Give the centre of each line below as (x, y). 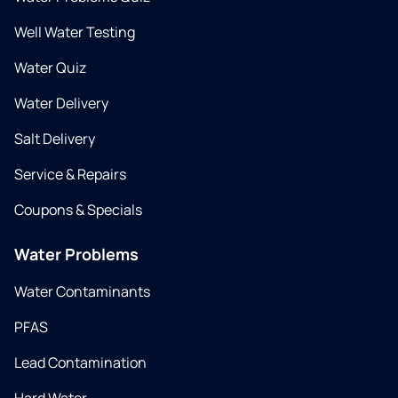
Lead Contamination (80, 362)
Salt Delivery (55, 139)
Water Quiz (50, 68)
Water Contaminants (82, 291)
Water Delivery (61, 103)
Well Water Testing (75, 32)
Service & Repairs (70, 174)
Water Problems (76, 254)
